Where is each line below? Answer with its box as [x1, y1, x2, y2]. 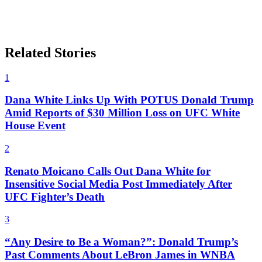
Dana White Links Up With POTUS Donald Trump [5, 94, 254, 106]
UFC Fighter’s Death [5, 190, 105, 203]
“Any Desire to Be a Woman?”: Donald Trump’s [5, 236, 238, 249]
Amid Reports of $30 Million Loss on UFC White [5, 106, 240, 119]
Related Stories [5, 44, 96, 60]
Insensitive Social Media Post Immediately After [5, 177, 232, 190]
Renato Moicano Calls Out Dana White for [5, 164, 211, 177]
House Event [5, 119, 65, 132]
